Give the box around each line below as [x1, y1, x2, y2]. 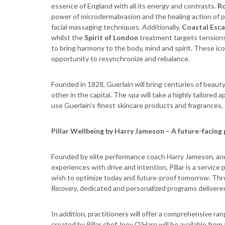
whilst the [51, 33, 84, 42]
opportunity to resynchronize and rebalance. [51, 54, 190, 63]
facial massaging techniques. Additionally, [51, 23, 182, 31]
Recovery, [51, 184, 80, 192]
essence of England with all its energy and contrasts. [51, 2, 217, 10]
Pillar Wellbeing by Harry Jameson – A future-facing [51, 127, 222, 135]
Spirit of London [84, 33, 138, 42]
